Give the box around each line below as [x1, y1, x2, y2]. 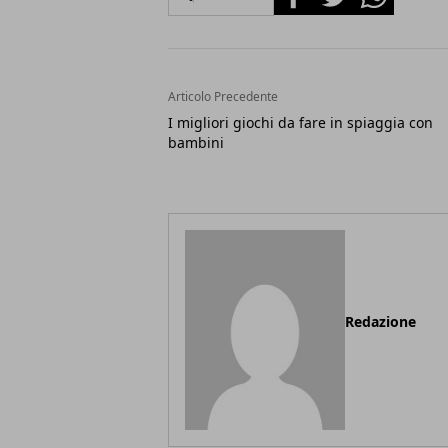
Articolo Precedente [168, 88, 278, 106]
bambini [168, 133, 224, 153]
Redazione [345, 312, 416, 332]
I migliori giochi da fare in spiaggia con [168, 113, 433, 133]
